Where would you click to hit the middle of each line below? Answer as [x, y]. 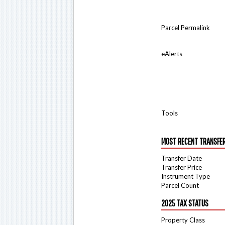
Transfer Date [182, 158]
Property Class [183, 220]
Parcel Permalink [186, 28]
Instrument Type [186, 176]
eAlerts [172, 54]
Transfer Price [182, 167]
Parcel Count [180, 185]
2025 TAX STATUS [185, 203]
